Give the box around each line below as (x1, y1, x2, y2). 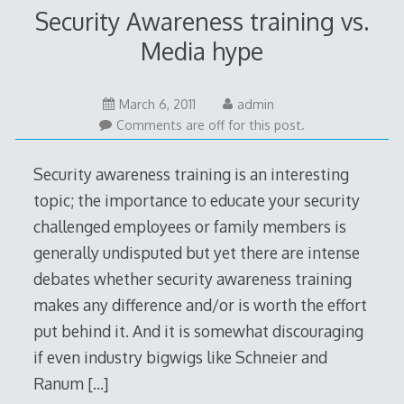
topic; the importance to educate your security (32, 189, 360, 210)
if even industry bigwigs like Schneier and (32, 346, 327, 367)
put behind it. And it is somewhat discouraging (32, 320, 363, 341)
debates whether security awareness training (32, 268, 352, 289)
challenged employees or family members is (32, 216, 346, 236)
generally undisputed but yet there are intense (32, 242, 360, 262)
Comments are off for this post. (115, 116, 305, 133)
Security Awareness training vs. (34, 6, 369, 37)
